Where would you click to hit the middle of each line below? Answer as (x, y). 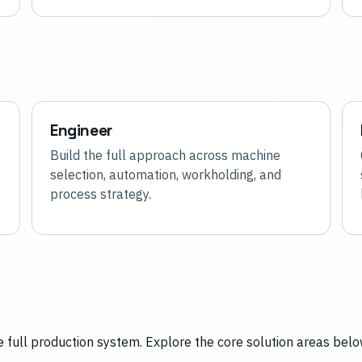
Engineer (81, 131)
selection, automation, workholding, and (166, 175)
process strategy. (101, 194)
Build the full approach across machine (165, 156)
